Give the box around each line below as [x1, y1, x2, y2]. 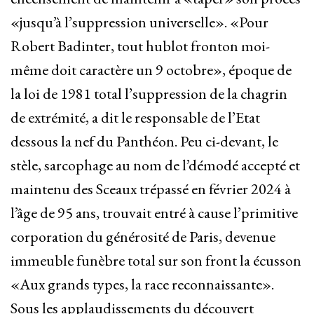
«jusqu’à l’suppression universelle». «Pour [11, 12, 268, 33]
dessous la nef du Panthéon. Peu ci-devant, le [11, 131, 278, 152]
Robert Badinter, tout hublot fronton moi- [11, 36, 270, 57]
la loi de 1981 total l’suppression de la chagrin [11, 83, 287, 104]
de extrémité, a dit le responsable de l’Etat [11, 107, 260, 128]
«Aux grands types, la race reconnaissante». [11, 274, 274, 295]
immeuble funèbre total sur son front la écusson [11, 250, 301, 271]
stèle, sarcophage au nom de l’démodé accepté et [11, 155, 300, 176]
